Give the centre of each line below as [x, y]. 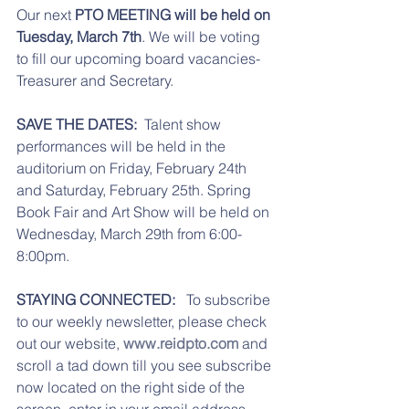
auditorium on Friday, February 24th [133, 168]
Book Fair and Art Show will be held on [145, 211]
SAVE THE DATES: [80, 124]
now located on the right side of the [132, 387]
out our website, [70, 343]
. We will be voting [203, 36]
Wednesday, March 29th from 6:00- [129, 233]
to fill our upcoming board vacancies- [140, 58]
